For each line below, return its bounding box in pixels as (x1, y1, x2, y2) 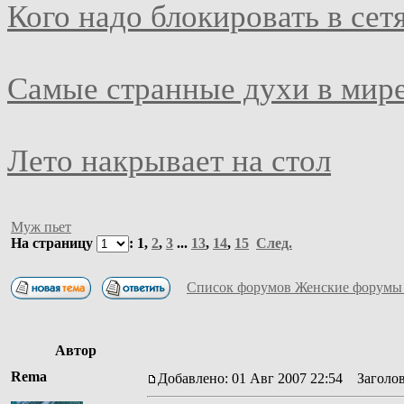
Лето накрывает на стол (7, 142, 331, 179)
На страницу (11, 234, 96, 251)
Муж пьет (11, 218, 71, 234)
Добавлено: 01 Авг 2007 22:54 (158, 370, 343, 386)
